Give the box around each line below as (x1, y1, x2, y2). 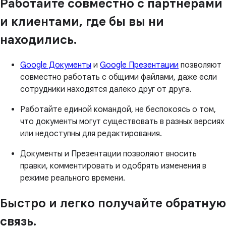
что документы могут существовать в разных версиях (20, 117, 224, 127)
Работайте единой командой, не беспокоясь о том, (20, 104, 216, 115)
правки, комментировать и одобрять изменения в (20, 161, 206, 172)
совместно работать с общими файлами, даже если (20, 72, 217, 83)
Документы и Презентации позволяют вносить (20, 149, 197, 159)
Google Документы (20, 60, 91, 71)
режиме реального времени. (20, 173, 125, 184)
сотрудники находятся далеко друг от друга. (20, 84, 192, 95)
